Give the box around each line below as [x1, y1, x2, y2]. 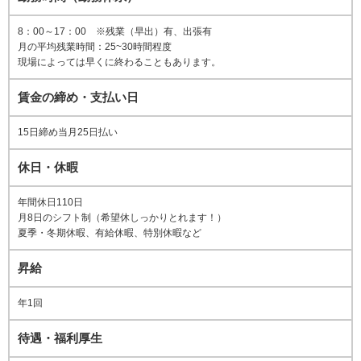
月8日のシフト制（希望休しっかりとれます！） [18, 212, 226, 224]
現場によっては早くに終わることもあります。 [18, 56, 221, 68]
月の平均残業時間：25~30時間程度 [18, 41, 172, 53]
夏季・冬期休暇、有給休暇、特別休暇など [18, 227, 201, 239]
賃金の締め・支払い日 [18, 90, 139, 105]
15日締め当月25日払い [18, 127, 118, 139]
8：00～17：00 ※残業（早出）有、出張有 [18, 26, 212, 38]
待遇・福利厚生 [18, 331, 102, 346]
